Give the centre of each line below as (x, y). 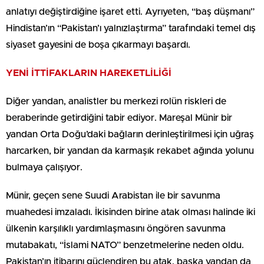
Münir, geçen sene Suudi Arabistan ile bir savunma (113, 196)
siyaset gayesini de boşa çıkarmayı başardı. (98, 45)
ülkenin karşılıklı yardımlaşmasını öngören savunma (116, 229)
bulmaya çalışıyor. (44, 168)
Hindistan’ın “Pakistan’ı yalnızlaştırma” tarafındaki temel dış (131, 29)
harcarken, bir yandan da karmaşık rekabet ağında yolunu (130, 151)
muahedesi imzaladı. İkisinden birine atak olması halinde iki (131, 212)
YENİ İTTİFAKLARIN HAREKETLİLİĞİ (89, 73)
